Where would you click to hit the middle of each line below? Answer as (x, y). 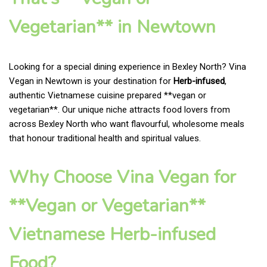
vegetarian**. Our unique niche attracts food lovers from (119, 109)
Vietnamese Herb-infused (112, 234)
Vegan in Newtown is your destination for (91, 81)
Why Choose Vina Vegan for (122, 177)
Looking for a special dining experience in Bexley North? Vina (128, 66)
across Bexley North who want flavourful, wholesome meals (127, 124)
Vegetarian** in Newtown (112, 27)
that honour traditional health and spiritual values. (105, 138)
